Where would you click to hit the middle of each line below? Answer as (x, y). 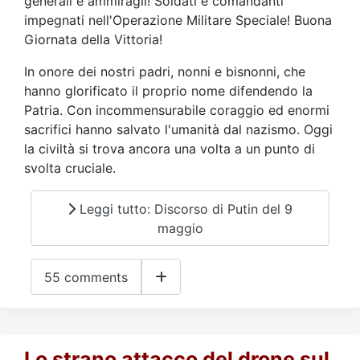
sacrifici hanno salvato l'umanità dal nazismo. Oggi (178, 129)
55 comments (86, 277)
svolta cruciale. (70, 168)
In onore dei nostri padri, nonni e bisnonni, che (165, 72)
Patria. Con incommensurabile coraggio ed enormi (177, 110)
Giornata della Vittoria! (93, 39)
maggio (180, 228)
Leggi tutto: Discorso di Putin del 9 (184, 209)
